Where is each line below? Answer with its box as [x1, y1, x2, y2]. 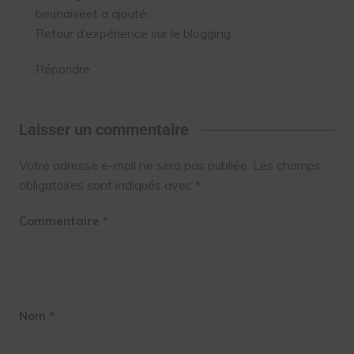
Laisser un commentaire [18, 120, 189, 140]
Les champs [252, 157, 321, 174]
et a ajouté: [85, 6, 149, 22]
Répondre [35, 62, 90, 77]
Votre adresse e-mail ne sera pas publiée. [18, 157, 250, 174]
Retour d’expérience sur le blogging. [35, 25, 233, 42]
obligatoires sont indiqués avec [18, 177, 195, 194]
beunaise [35, 6, 86, 22]
